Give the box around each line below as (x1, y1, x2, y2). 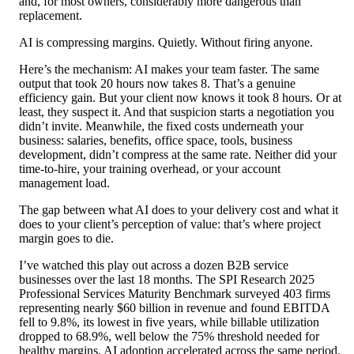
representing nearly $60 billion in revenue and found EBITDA (19, 301, 330, 315)
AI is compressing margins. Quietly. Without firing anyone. (19, 36, 313, 50)
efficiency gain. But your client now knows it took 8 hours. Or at (19, 91, 341, 105)
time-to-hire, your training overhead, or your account (19, 162, 281, 176)
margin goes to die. (19, 232, 114, 246)
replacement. (19, 9, 82, 23)
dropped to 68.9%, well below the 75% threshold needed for (19, 330, 319, 344)
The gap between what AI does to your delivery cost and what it (19, 203, 338, 217)
